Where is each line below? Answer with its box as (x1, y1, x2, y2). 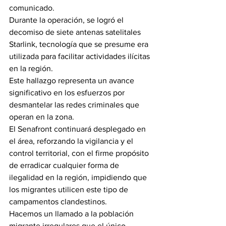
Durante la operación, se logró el (9, 16, 126, 24)
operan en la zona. (9, 112, 74, 121)
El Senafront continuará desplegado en (9, 125, 148, 133)
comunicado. (9, 4, 54, 12)
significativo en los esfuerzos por (9, 88, 127, 97)
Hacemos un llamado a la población (9, 209, 136, 218)
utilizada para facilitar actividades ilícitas (9, 52, 152, 61)
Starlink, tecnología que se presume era (9, 40, 150, 48)
